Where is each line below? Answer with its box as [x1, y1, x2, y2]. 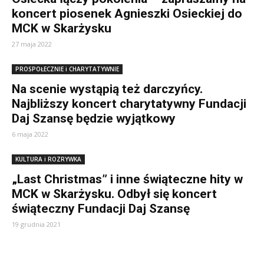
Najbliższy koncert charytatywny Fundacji [12, 97, 246, 111]
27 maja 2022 [12, 39, 52, 48]
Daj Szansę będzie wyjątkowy [12, 111, 176, 126]
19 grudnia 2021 [12, 220, 61, 229]
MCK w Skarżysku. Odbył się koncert [12, 187, 217, 201]
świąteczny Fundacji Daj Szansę [12, 202, 190, 216]
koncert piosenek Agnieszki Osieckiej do [12, 6, 242, 21]
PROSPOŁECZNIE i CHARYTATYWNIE [15, 65, 119, 73]
